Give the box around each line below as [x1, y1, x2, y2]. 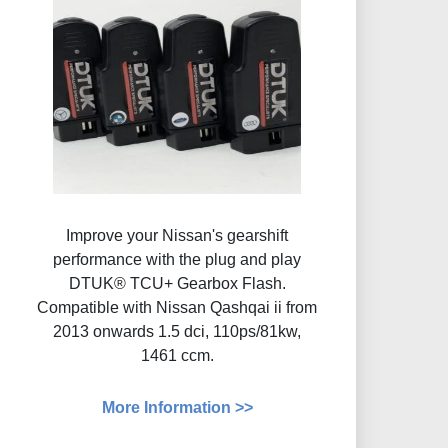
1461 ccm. [140, 347, 214, 365]
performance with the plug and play [53, 251, 302, 269]
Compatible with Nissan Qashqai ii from [37, 299, 318, 317]
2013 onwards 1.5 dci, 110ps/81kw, [53, 323, 302, 341]
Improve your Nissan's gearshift [66, 227, 289, 245]
